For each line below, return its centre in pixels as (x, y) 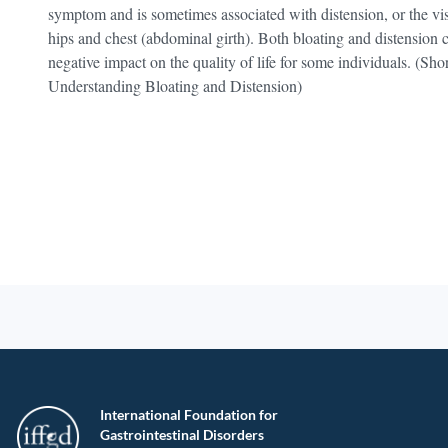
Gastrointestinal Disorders (182, 434)
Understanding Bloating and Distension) (175, 85)
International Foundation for (189, 414)
